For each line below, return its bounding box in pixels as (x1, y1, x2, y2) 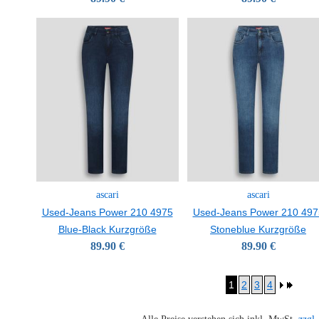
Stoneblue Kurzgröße (210, 224, 306, 235)
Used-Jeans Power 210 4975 (41, 206, 173, 218)
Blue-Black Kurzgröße (58, 224, 157, 235)
